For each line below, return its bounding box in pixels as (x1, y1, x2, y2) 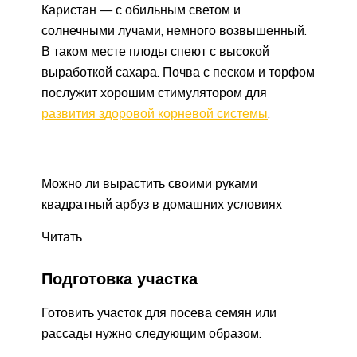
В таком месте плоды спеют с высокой (41, 42, 269, 59)
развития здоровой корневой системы (41, 104, 268, 121)
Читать (41, 228, 82, 245)
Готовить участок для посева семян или (41, 304, 277, 321)
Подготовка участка (41, 269, 198, 289)
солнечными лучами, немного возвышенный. (41, 22, 307, 38)
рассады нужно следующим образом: (41, 325, 261, 342)
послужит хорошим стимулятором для (41, 84, 267, 100)
